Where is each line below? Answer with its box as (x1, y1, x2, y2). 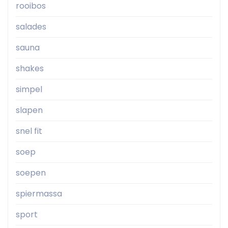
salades (16, 21, 46, 33)
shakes (16, 63, 44, 75)
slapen (16, 104, 43, 117)
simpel (16, 83, 42, 96)
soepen (16, 167, 46, 179)
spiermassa (16, 188, 62, 200)
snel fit (16, 125, 42, 137)
